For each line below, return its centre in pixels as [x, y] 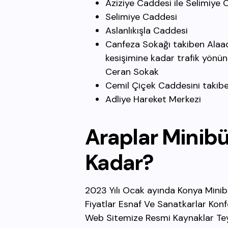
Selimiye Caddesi [141, 17]
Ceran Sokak [132, 72]
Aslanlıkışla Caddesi [147, 31]
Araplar [121, 137]
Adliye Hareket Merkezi [153, 99]
